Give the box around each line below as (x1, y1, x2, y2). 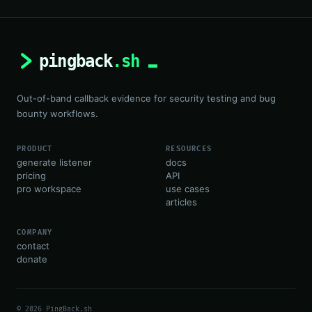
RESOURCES (166, 144, 212, 153)
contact (17, 240, 49, 251)
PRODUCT (17, 144, 53, 153)
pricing (17, 169, 46, 181)
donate (17, 253, 47, 265)
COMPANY (17, 228, 53, 237)
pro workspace (17, 182, 81, 194)
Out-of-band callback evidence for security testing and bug (17, 92, 276, 104)
